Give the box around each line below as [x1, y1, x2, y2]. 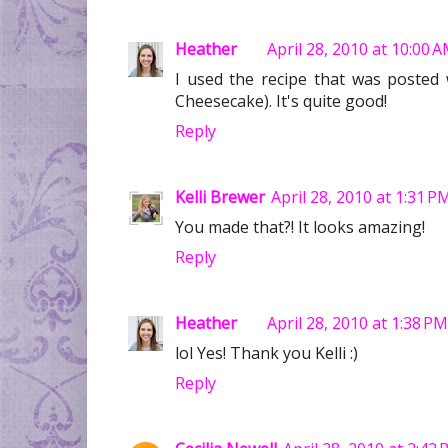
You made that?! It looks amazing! [175, 215, 425, 238]
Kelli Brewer [175, 185, 265, 208]
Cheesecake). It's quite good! [175, 89, 387, 112]
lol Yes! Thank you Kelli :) [175, 341, 358, 364]
